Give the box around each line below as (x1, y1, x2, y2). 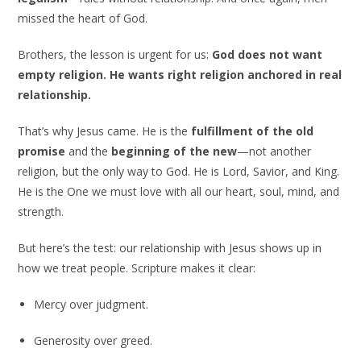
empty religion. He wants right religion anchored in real (18, 67, 342, 83)
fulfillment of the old (191, 123, 314, 139)
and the (65, 143, 112, 160)
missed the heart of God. (18, 10, 148, 27)
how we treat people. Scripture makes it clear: (18, 260, 256, 276)
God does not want (212, 47, 323, 63)
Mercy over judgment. (34, 297, 149, 313)
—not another (237, 143, 312, 160)
